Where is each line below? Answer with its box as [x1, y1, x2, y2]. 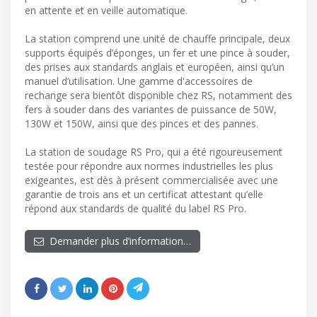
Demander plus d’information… [44, 234, 191, 248]
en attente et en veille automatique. [25, 4, 188, 18]
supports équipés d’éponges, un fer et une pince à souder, [25, 46, 290, 60]
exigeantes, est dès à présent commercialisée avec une [25, 173, 278, 188]
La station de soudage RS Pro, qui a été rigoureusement [25, 145, 282, 159]
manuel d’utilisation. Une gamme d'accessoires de [25, 74, 253, 88]
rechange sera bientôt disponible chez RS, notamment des [25, 88, 292, 103]
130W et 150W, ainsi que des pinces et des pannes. [25, 117, 258, 131]
